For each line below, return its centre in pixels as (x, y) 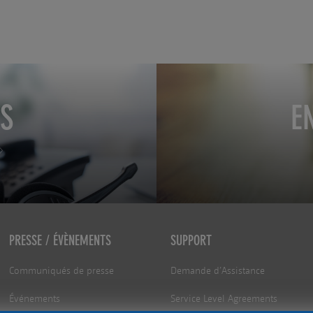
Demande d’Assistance (217, 271)
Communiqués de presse (62, 271)
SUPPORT (191, 241)
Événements (35, 299)
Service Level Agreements (224, 299)
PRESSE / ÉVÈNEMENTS (60, 241)
